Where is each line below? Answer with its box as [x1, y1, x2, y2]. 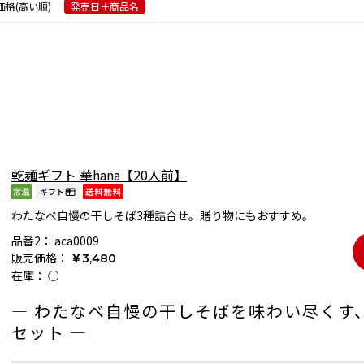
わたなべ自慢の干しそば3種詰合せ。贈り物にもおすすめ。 [11, 207, 314, 223]
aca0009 [54, 232, 99, 249]
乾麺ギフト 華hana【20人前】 [11, 165, 187, 184]
